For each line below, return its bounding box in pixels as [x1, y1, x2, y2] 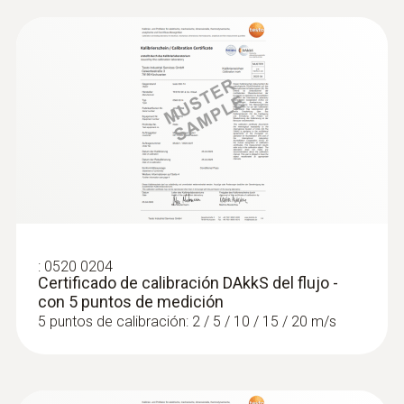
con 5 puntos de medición [38, 292, 224, 311]
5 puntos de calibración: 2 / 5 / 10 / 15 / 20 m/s [38, 313, 336, 330]
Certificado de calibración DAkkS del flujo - [38, 273, 338, 292]
